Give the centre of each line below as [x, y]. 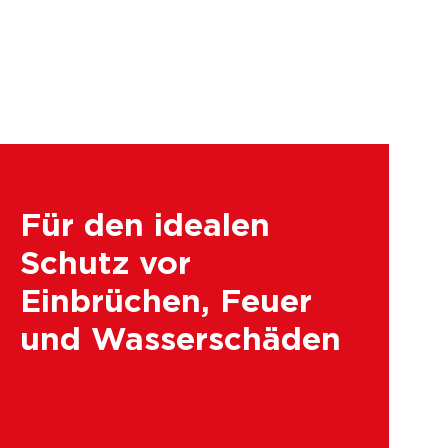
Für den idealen [145, 226]
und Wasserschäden [181, 340]
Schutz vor [106, 264]
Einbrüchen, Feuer [166, 302]
